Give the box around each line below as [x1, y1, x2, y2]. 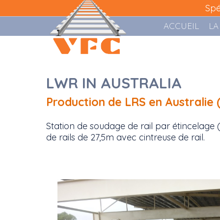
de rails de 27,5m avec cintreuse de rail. [46, 132, 205, 143]
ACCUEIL [163, 21, 199, 31]
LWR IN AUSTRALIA [46, 74, 182, 92]
